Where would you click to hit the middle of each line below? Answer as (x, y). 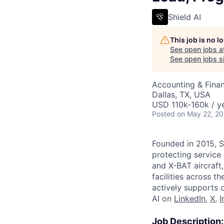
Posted (163, 114)
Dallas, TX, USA (181, 94)
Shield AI (184, 17)
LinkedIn (190, 198)
